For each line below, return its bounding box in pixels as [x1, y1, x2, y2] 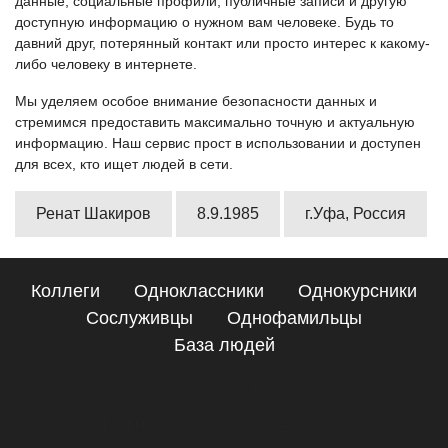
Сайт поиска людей [160, 377, 288, 393]
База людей [173, 335, 275, 355]
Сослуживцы [86, 308, 193, 328]
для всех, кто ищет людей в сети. [15, 156, 233, 172]
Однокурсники [298, 281, 417, 301]
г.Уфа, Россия [305, 205, 406, 222]
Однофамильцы [227, 308, 362, 328]
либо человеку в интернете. [15, 56, 197, 72]
